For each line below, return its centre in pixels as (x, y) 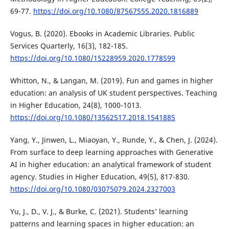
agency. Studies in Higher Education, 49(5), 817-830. (100, 177)
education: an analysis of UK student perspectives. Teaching (113, 93)
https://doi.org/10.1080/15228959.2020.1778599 (93, 58)
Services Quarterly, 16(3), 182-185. (69, 46)
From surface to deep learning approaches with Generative (111, 152)
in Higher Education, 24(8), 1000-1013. (76, 105)
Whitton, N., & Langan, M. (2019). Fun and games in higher (111, 81)
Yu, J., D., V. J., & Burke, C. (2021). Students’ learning (99, 212)
